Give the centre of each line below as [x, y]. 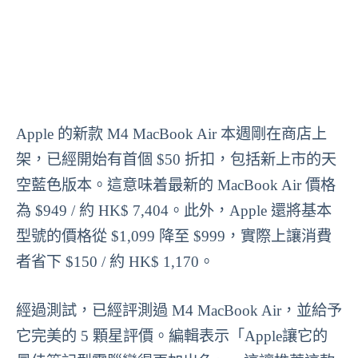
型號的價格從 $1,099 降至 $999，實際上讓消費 [174, 236]
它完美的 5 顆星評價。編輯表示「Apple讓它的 [172, 336]
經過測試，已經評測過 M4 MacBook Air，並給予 [179, 310]
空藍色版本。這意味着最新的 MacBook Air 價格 [176, 185]
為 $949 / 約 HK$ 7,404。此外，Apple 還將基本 [174, 211]
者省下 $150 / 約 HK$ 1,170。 [115, 262]
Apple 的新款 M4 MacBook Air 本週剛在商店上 [171, 134]
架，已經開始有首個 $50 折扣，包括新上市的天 [176, 159]
